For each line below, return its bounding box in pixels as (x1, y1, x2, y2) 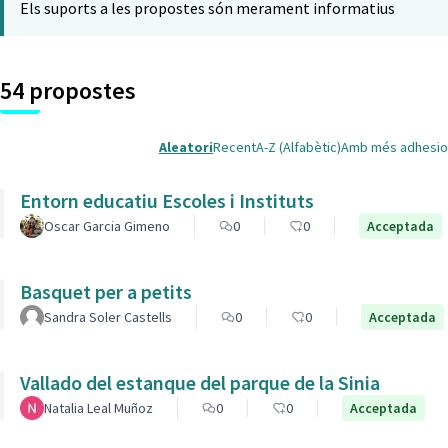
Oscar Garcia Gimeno (44, 217, 170, 235)
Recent (213, 138, 256, 156)
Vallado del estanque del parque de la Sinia (20, 370, 380, 395)
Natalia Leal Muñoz (44, 399, 153, 417)
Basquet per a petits (20, 279, 192, 304)
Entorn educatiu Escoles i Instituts (20, 188, 314, 213)
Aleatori (159, 138, 213, 156)
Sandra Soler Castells (44, 308, 172, 326)
